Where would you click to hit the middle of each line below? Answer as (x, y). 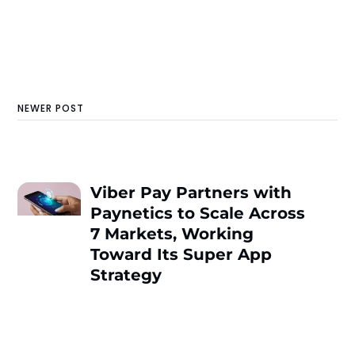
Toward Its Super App (181, 255)
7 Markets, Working (172, 234)
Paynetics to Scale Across (198, 214)
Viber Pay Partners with (191, 193)
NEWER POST (51, 108)
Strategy (126, 275)
